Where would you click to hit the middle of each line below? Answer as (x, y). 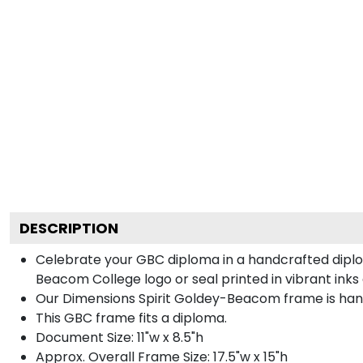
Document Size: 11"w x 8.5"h (120, 337)
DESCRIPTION (69, 228)
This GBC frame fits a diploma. (131, 318)
